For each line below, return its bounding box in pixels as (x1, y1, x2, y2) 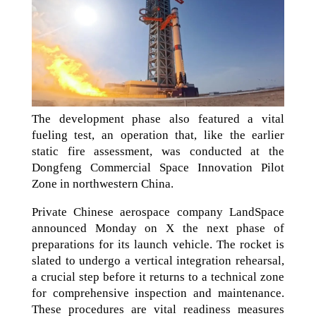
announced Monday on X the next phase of (31, 221, 285, 235)
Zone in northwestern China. (31, 176, 174, 190)
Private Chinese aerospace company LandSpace (31, 205, 285, 219)
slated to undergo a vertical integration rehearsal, (31, 253, 285, 267)
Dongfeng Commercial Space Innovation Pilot (31, 160, 285, 174)
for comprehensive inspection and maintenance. (31, 286, 285, 300)
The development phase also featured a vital (31, 111, 285, 126)
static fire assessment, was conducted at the (31, 144, 285, 158)
